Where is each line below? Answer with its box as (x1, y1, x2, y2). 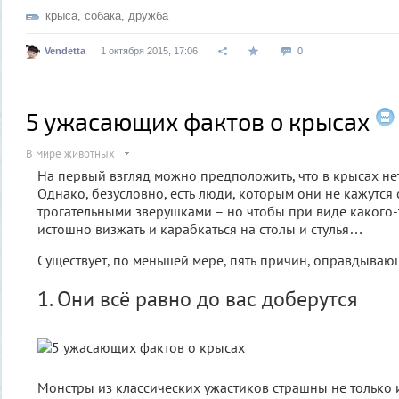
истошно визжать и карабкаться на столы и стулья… (37, 219, 363, 238)
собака (85, 8, 121, 22)
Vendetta (45, 45, 85, 56)
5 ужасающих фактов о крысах (26, 106, 370, 135)
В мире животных (26, 145, 115, 161)
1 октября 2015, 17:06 (101, 45, 198, 56)
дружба (128, 8, 168, 22)
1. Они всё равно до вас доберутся (37, 284, 357, 313)
